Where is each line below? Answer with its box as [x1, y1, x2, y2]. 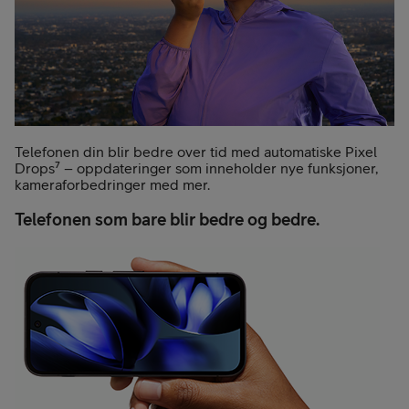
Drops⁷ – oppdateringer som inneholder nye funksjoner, [15, 159, 378, 176]
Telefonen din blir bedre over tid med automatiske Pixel [15, 142, 377, 160]
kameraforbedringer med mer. [15, 175, 210, 193]
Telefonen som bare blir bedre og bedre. [15, 209, 320, 230]
